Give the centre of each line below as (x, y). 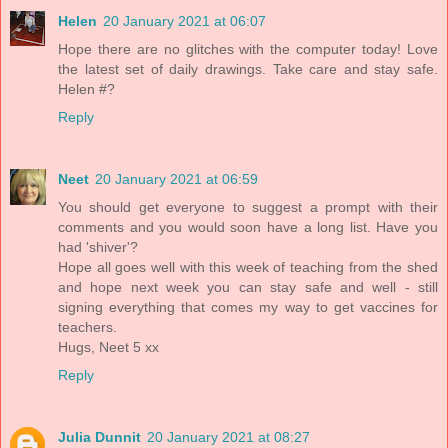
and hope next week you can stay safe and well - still (248, 286)
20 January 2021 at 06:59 (176, 178)
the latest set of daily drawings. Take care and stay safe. (248, 68)
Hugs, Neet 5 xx (108, 346)
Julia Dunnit (99, 436)
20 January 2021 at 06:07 (184, 20)
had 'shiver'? (98, 246)
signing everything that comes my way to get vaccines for (248, 306)
